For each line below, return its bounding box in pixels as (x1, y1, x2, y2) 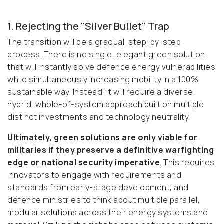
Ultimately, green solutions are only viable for (7, 132, 198, 143)
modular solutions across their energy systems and (7, 207, 208, 218)
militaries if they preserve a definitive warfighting (7, 144, 214, 156)
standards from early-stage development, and (7, 182, 189, 193)
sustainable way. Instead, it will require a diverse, (7, 86, 195, 98)
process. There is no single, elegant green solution (7, 49, 205, 60)
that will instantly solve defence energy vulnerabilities (7, 61, 215, 73)
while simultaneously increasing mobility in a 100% (7, 74, 198, 85)
